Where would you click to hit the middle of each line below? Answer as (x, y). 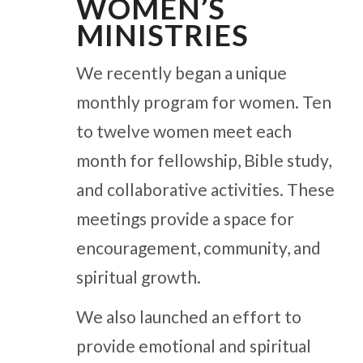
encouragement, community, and (198, 248)
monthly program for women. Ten (203, 102)
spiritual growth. (138, 277)
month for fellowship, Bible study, (203, 160)
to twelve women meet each (184, 131)
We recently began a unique (181, 73)
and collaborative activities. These (205, 190)
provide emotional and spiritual (193, 346)
